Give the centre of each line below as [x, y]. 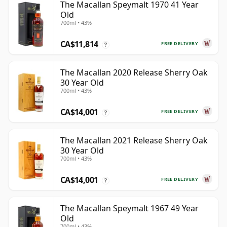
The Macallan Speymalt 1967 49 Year [129, 209]
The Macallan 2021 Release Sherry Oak [134, 141]
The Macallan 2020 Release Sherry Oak [134, 73]
